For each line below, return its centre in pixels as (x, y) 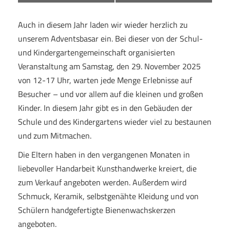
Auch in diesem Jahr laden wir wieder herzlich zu (103, 25)
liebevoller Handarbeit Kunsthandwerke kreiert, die (107, 168)
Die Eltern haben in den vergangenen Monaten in (104, 155)
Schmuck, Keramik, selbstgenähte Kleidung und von (108, 196)
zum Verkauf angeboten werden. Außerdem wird (102, 182)
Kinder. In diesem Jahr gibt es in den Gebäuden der (105, 108)
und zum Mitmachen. (55, 136)
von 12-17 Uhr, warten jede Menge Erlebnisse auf (105, 80)
